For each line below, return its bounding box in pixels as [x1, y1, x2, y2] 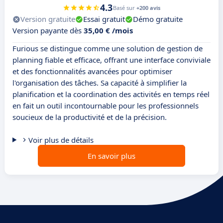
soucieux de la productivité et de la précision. [12, 112, 167, 122]
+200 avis [136, 4, 160, 12]
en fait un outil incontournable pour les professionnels [12, 101, 199, 111]
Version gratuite [20, 14, 75, 24]
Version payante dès [12, 25, 84, 36]
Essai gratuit [83, 14, 125, 24]
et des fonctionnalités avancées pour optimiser [12, 66, 172, 77]
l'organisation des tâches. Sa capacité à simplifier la [12, 78, 187, 88]
